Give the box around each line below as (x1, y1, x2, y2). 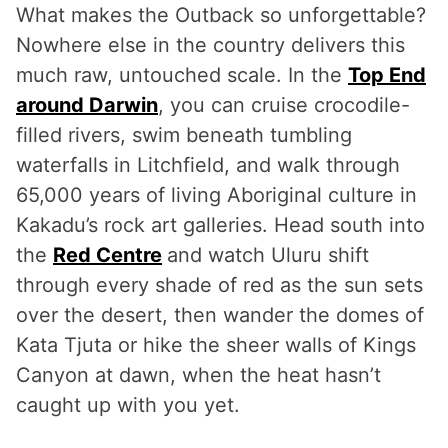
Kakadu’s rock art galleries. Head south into (16, 212, 425, 237)
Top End (348, 62, 426, 87)
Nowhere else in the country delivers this (16, 32, 405, 57)
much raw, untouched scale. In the (16, 62, 348, 87)
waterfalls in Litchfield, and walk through (16, 152, 400, 177)
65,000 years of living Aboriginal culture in (16, 182, 417, 207)
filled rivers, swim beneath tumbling (16, 122, 352, 147)
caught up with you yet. (16, 392, 240, 417)
